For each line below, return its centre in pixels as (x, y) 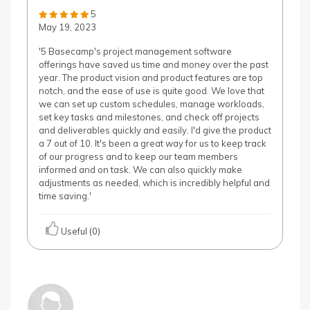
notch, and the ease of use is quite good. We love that (152, 91)
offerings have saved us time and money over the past (154, 64)
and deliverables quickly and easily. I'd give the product (155, 130)
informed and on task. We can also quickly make (140, 170)
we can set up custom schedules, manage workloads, (152, 104)
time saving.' (65, 196)
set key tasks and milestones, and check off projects (149, 117)
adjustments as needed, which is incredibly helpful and (154, 183)
